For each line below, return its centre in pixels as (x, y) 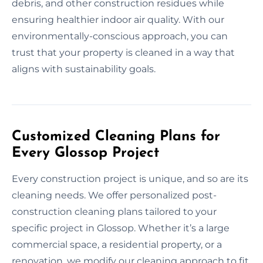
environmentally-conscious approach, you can (120, 36)
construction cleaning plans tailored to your (114, 211)
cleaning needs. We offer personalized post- (114, 195)
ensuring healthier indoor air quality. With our (118, 19)
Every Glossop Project (85, 153)
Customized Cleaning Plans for (116, 136)
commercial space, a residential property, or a (117, 244)
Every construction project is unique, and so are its (130, 178)
